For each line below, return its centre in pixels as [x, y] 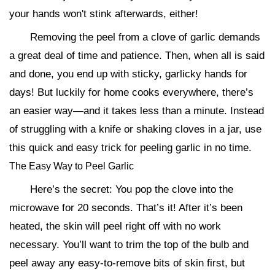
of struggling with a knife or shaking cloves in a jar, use [135, 129]
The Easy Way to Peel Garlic [72, 166]
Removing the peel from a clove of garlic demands [145, 37]
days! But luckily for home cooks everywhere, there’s [131, 92]
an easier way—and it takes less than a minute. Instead [137, 110]
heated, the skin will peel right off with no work [115, 226]
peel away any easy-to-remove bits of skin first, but [127, 263]
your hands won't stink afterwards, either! [104, 14]
